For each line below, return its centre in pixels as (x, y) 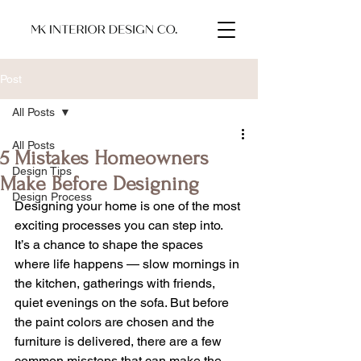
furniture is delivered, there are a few (120, 341)
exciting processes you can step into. (120, 225)
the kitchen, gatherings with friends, (116, 283)
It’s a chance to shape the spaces (110, 245)
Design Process (52, 197)
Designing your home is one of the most (129, 206)
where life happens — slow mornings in (129, 264)
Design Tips (42, 171)
